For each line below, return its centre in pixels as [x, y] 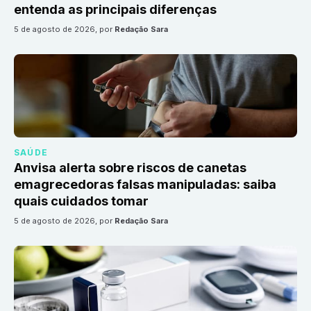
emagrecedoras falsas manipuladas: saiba [145, 185]
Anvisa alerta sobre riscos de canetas [130, 168]
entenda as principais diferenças [115, 10]
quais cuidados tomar [81, 201]
